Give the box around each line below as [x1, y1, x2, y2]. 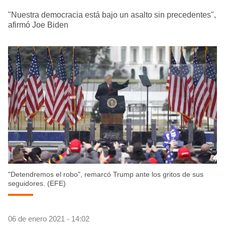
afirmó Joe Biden [8, 21, 68, 30]
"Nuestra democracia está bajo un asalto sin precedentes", [8, 11, 216, 20]
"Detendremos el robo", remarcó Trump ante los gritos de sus [8, 170, 203, 179]
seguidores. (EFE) [8, 179, 66, 188]
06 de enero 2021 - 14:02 [8, 214, 89, 223]
